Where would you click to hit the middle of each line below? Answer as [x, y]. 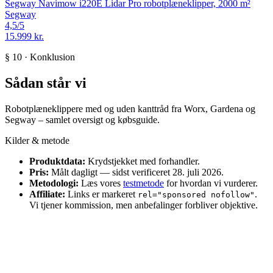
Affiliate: [47, 194]
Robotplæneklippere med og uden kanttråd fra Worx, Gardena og [130, 108]
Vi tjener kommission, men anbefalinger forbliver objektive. [144, 205]
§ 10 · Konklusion [40, 57]
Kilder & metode [37, 140]
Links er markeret [101, 194]
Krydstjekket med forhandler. [143, 161]
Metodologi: [54, 183]
